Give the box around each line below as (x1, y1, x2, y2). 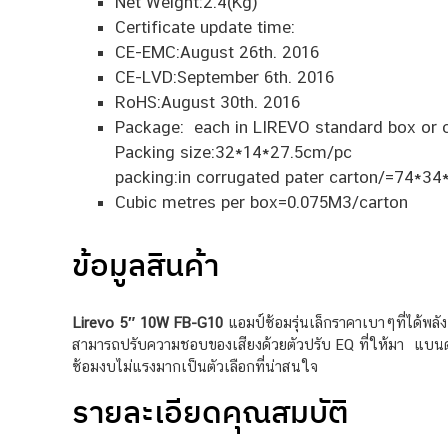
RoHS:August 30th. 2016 (114, 91, 300, 112)
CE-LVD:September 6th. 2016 (114, 66, 334, 87)
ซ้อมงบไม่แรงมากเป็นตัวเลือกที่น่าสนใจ (72, 358, 318, 376)
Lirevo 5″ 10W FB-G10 (72, 314, 223, 332)
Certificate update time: (114, 16, 295, 37)
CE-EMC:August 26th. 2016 (114, 41, 319, 62)
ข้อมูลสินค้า (72, 245, 219, 285)
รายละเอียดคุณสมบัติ (72, 391, 349, 431)
